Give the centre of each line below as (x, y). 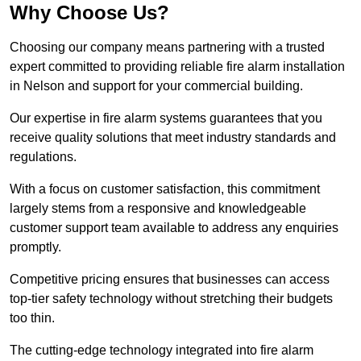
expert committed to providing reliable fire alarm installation (177, 67)
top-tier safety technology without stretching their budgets (171, 299)
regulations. (43, 157)
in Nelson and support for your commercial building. (156, 86)
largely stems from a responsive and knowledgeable (158, 209)
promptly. (35, 247)
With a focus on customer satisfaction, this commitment (165, 189)
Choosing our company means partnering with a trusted (167, 48)
